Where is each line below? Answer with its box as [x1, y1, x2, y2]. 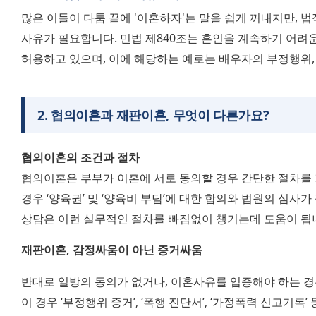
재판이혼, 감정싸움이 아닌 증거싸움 [21, 242, 202, 258]
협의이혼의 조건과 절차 [21, 150, 140, 166]
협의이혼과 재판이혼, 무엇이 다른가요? [50, 107, 269, 124]
